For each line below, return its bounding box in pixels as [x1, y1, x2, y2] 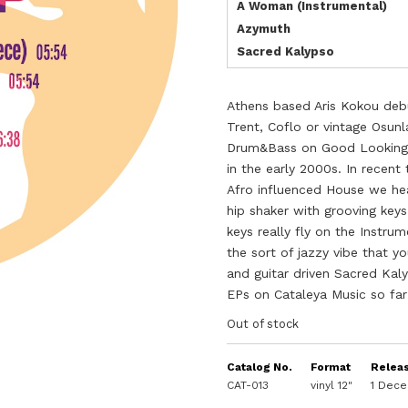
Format [311, 361, 352, 373]
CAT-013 [227, 379, 270, 392]
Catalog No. [227, 361, 293, 373]
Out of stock [227, 317, 300, 331]
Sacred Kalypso [237, 45, 335, 58]
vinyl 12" [311, 379, 353, 392]
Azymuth [237, 22, 291, 36]
